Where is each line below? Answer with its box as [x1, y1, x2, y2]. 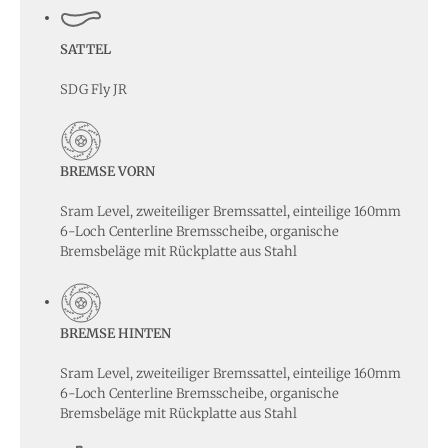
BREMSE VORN [60, 162, 155, 180]
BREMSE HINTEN [60, 324, 171, 342]
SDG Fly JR [60, 80, 127, 98]
